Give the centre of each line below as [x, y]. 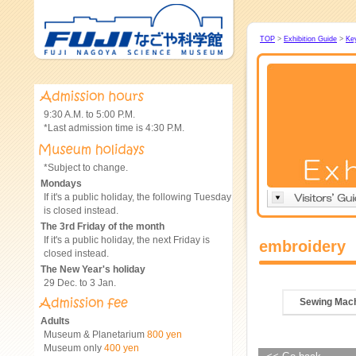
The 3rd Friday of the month [103, 226]
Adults [55, 321]
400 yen [122, 348]
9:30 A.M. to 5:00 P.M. [89, 114]
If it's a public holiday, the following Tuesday [137, 197]
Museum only [74, 348]
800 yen [164, 335]
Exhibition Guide [310, 39]
